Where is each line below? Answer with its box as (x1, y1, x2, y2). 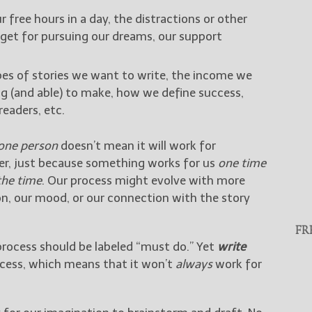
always (175, 256, 212, 271)
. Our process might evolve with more (42, 173, 245, 187)
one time (218, 155, 266, 170)
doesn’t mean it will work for (58, 138, 216, 153)
